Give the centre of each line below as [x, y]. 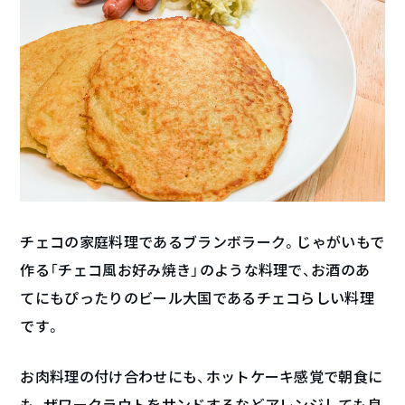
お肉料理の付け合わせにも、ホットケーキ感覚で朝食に [202, 377]
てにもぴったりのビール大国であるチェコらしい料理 [198, 298]
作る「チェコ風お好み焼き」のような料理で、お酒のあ [195, 270]
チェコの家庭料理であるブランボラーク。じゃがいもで [202, 242]
